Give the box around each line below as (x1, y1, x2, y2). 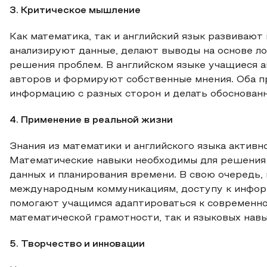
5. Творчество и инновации (10, 240, 145, 249)
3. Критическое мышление (10, 7, 141, 15)
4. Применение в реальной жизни (10, 116, 173, 125)
